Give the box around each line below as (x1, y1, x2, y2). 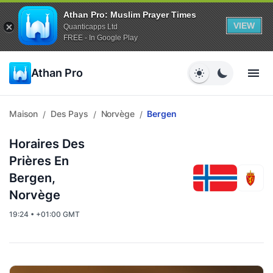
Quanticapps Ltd (63, 22, 118, 31)
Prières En (9, 154, 69, 168)
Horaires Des (9, 136, 85, 151)
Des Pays (50, 108, 88, 119)
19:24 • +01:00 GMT (9, 210, 80, 219)
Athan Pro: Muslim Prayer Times (63, 9, 196, 19)
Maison (9, 108, 38, 119)
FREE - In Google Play (63, 33, 138, 42)
